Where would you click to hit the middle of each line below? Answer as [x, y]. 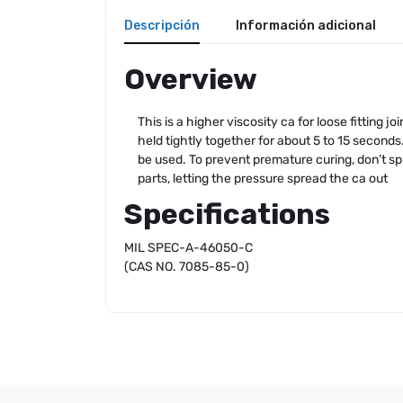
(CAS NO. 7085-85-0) [187, 266]
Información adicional [306, 25]
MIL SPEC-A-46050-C [188, 247]
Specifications [227, 214]
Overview [191, 79]
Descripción [162, 25]
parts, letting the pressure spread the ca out [263, 178]
